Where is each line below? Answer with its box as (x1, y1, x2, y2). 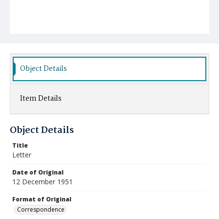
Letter (12, 150, 31, 159)
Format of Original (12, 195, 71, 203)
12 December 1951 (12, 177, 73, 186)
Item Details (20, 93, 62, 105)
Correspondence (17, 205, 65, 214)
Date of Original (12, 168, 64, 176)
